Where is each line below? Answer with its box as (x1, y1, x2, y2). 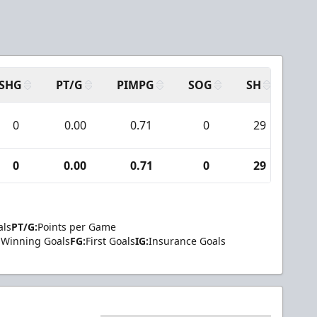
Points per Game (38, 220, 116, 234)
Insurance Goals (149, 234, 226, 248)
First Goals (86, 234, 135, 248)
